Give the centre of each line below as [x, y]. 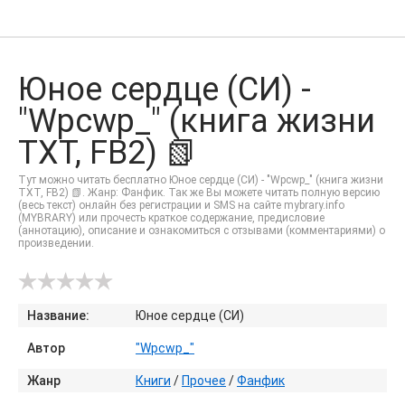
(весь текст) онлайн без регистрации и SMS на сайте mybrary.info [181, 205]
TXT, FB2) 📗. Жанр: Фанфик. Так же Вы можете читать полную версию [199, 193]
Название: [58, 316]
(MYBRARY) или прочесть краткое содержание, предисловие [171, 218]
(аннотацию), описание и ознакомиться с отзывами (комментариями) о [202, 231]
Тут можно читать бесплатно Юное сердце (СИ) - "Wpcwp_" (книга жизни [201, 180]
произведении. [56, 243]
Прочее [204, 381]
